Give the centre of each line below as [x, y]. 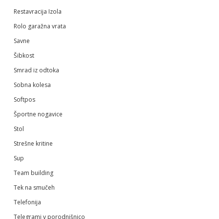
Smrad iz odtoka [36, 70]
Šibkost [24, 55]
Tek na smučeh [34, 187]
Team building [33, 173]
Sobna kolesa [32, 85]
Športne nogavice [38, 114]
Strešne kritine [33, 143]
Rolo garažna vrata [40, 26]
